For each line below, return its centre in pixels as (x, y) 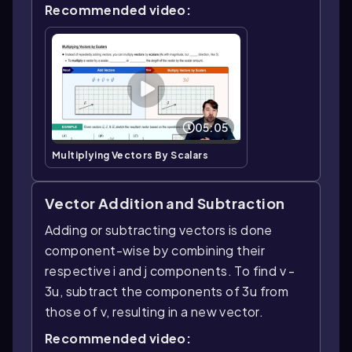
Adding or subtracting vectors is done (159, 229)
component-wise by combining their (155, 250)
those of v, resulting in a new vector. (154, 311)
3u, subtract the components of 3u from (167, 291)
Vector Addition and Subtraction (165, 203)
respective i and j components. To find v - (170, 270)
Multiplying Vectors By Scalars (130, 155)
